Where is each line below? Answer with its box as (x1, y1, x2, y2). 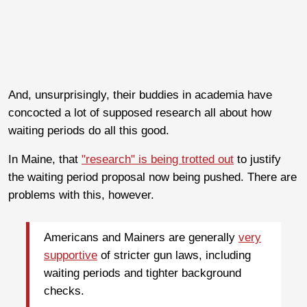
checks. (44, 284, 84, 298)
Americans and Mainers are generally (44, 231, 238, 245)
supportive (44, 249, 97, 262)
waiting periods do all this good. (8, 123, 169, 137)
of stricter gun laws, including (97, 249, 251, 262)
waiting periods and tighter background (44, 267, 241, 280)
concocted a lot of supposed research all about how (8, 106, 271, 119)
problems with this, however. (8, 188, 154, 201)
